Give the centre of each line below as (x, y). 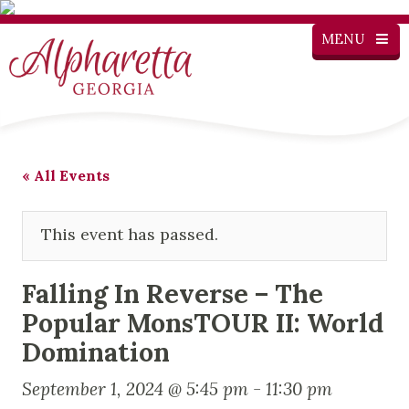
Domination (96, 351)
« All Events (66, 175)
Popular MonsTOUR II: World (203, 322)
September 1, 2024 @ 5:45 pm (135, 388)
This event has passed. (130, 234)
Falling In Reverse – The (173, 293)
